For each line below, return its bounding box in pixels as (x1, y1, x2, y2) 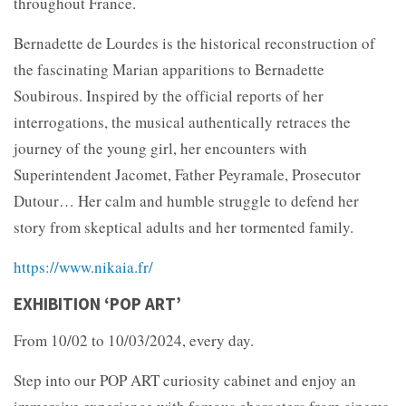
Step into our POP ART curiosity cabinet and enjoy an (14, 369, 356, 391)
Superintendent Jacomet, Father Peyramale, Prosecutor (14, 163, 361, 185)
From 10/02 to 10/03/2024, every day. (14, 329, 254, 351)
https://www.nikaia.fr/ (14, 256, 153, 277)
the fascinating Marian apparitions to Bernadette (14, 58, 324, 80)
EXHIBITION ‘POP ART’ (14, 292, 181, 314)
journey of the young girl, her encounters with (14, 137, 307, 159)
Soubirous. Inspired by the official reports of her (14, 84, 324, 106)
